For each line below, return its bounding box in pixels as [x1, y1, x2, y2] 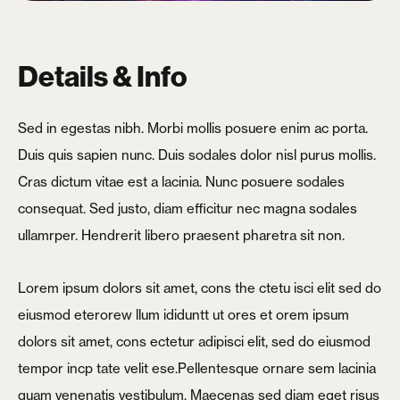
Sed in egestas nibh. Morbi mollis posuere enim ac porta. [18, 120, 368, 137]
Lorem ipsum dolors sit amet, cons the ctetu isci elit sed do [18, 279, 381, 296]
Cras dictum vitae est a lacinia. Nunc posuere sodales [18, 173, 345, 191]
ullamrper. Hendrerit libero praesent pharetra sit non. [18, 227, 345, 245]
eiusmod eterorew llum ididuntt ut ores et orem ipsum [18, 305, 349, 323]
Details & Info [18, 58, 187, 95]
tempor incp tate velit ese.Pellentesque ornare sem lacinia [18, 359, 376, 377]
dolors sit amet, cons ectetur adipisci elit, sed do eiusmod [18, 332, 371, 350]
